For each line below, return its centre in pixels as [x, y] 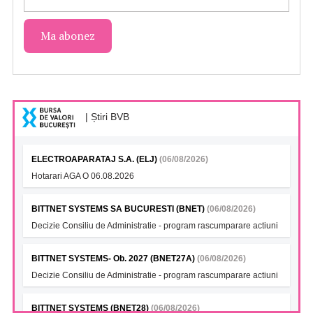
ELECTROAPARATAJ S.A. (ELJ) [95, 160]
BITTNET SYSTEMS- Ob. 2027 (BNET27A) [114, 259]
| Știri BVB [106, 117]
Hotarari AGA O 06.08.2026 [83, 176]
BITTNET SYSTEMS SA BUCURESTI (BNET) [119, 209]
